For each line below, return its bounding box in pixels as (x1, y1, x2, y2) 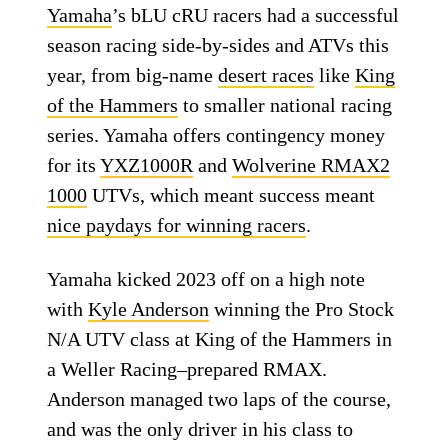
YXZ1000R (100, 154, 194, 176)
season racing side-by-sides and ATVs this (47, 34, 390, 56)
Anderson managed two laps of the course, (47, 388, 392, 410)
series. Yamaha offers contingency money (47, 124, 386, 146)
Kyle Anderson (88, 298, 210, 320)
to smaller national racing (178, 94, 393, 116)
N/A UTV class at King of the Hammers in (47, 328, 393, 350)
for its (47, 154, 101, 176)
